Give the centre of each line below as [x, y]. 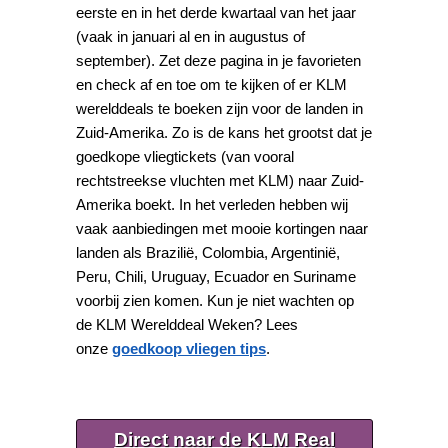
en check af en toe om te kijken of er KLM [212, 84]
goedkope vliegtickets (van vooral [185, 156]
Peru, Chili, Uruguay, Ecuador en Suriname [216, 276]
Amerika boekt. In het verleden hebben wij [212, 204]
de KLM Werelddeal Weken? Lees [187, 324]
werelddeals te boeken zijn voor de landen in [220, 108]
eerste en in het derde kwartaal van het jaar [216, 12]
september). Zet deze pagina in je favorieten [219, 60]
